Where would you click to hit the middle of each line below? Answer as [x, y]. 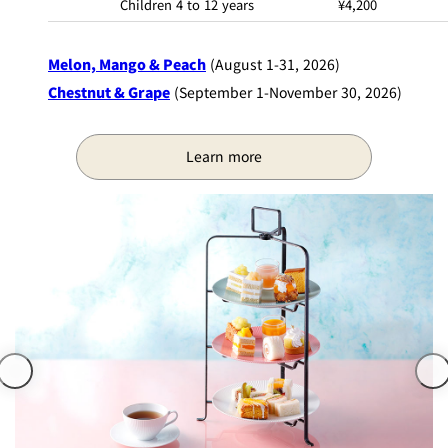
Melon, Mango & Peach [127, 63]
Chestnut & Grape [109, 91]
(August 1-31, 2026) [273, 63]
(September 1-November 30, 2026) [286, 91]
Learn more [224, 156]
